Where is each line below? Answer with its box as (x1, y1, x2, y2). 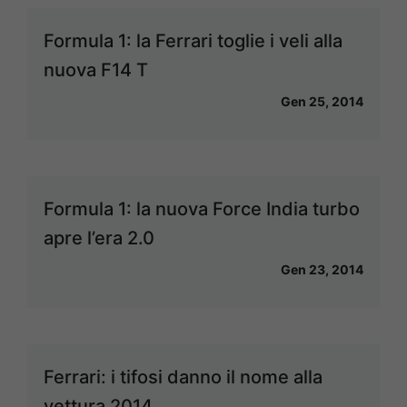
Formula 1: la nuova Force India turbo (44, 198, 360, 220)
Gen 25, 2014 (281, 94, 363, 109)
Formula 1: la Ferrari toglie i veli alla (44, 30, 342, 52)
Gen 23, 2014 (281, 262, 363, 277)
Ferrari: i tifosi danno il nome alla (44, 366, 323, 388)
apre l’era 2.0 (44, 227, 154, 249)
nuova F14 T (44, 59, 148, 81)
